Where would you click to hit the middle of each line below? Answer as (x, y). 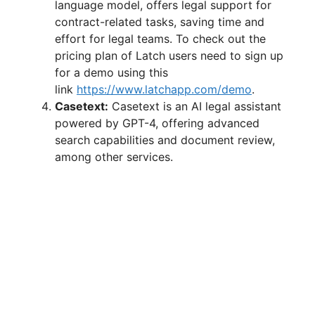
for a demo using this (111, 73)
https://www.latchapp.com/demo (164, 90)
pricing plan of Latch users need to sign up (169, 56)
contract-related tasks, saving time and (160, 22)
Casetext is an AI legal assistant (195, 107)
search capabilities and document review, (165, 140)
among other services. (114, 157)
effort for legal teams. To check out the (160, 39)
